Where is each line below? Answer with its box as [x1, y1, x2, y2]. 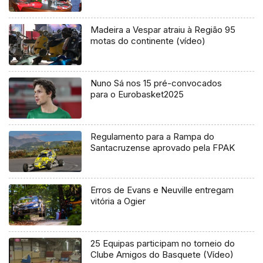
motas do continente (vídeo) [90, 35, 206, 47]
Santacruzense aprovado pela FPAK [90, 142, 235, 154]
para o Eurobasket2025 [90, 89, 184, 100]
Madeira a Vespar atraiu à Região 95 [90, 24, 236, 36]
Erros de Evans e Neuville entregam [90, 184, 234, 196]
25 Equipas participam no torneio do [90, 238, 235, 249]
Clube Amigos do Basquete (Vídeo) [90, 249, 234, 261]
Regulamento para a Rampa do [90, 131, 215, 143]
